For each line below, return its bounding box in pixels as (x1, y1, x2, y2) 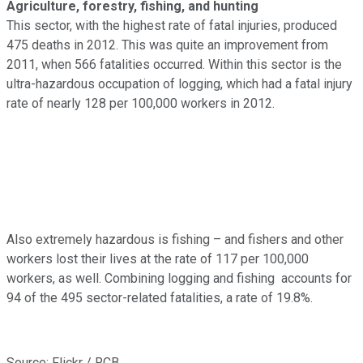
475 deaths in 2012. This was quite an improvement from (6, 36, 328, 53)
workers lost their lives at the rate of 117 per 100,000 (6, 250, 309, 267)
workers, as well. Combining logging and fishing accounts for (6, 270, 352, 286)
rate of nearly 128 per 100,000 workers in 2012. (6, 95, 275, 111)
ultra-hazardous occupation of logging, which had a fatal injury (6, 75, 352, 92)
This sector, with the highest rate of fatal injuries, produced (6, 17, 337, 33)
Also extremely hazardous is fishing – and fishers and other (6, 231, 344, 247)
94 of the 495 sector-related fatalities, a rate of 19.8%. (6, 289, 313, 305)
